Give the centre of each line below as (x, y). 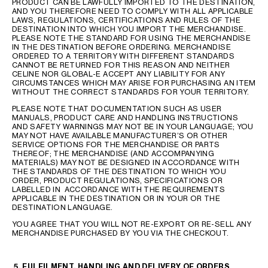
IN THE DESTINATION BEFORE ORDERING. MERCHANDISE (121, 47)
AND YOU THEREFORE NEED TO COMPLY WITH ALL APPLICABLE (133, 11)
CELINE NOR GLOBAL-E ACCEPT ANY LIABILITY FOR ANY (119, 74)
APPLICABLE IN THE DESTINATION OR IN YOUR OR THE (116, 198)
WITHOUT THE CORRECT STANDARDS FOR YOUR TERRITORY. (131, 92)
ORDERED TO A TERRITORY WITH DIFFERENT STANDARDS (123, 56)
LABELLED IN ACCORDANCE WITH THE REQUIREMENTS (119, 189)
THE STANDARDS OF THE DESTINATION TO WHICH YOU (119, 171)
